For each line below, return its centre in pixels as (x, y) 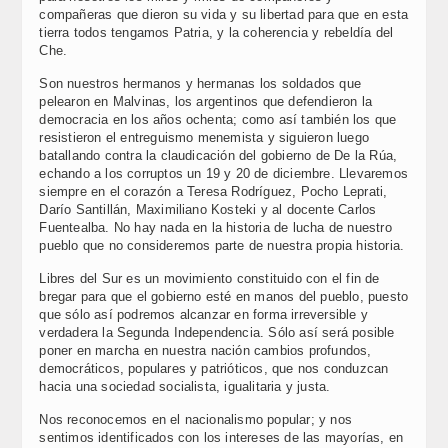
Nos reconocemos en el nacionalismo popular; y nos (195, 419)
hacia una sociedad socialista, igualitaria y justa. (185, 386)
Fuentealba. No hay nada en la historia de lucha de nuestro (215, 227)
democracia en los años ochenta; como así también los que (218, 119)
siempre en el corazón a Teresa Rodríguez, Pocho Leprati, (213, 191)
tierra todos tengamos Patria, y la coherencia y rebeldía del (216, 32)
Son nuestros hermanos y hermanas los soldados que (200, 83)
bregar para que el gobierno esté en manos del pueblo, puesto (224, 296)
